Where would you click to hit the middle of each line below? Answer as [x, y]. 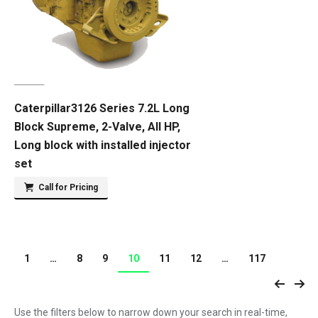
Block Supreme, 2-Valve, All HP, [97, 127]
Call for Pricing [68, 187]
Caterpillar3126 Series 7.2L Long [102, 108]
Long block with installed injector [103, 145]
